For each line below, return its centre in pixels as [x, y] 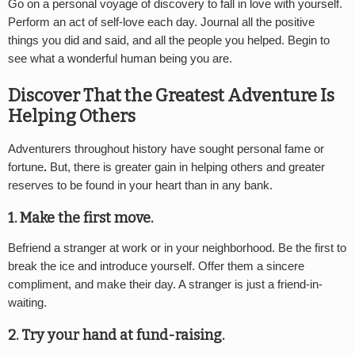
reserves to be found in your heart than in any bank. [140, 186]
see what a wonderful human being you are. [120, 58]
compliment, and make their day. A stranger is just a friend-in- [165, 284]
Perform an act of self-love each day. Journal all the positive [161, 22]
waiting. [27, 302]
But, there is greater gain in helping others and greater [187, 168]
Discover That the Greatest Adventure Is [171, 95]
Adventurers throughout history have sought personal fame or [166, 149]
